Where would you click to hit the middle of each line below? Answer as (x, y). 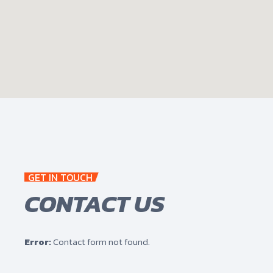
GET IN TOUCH (60, 177)
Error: (38, 242)
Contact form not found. (101, 242)
